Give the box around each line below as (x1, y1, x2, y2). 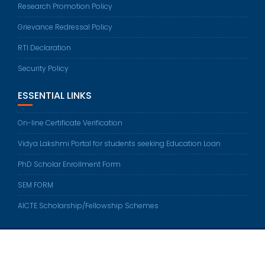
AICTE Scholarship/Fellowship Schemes (18, 201, 159, 211)
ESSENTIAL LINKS (18, 89, 92, 103)
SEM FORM (18, 180, 53, 190)
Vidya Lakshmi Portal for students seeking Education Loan (18, 138, 221, 149)
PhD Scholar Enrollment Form (18, 159, 121, 170)
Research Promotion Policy (18, 1, 112, 12)
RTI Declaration (18, 43, 71, 53)
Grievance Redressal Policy (18, 22, 112, 33)
